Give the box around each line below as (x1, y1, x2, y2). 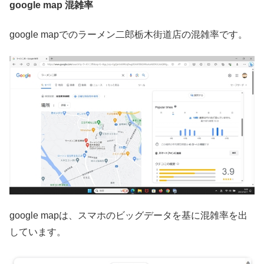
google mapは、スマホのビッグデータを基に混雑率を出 (9, 210, 247, 221)
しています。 (9, 227, 66, 237)
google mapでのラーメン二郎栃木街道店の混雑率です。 (9, 29, 247, 39)
